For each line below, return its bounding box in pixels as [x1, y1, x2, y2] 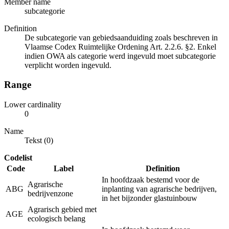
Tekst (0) [25, 136, 53, 145]
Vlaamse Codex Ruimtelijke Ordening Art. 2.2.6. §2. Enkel [25, 42, 216, 51]
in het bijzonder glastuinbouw [102, 194, 197, 203]
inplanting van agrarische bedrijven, [102, 185, 217, 194]
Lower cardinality [4, 100, 61, 109]
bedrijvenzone [28, 189, 73, 198]
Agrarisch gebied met [28, 205, 97, 214]
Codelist [4, 153, 32, 163]
